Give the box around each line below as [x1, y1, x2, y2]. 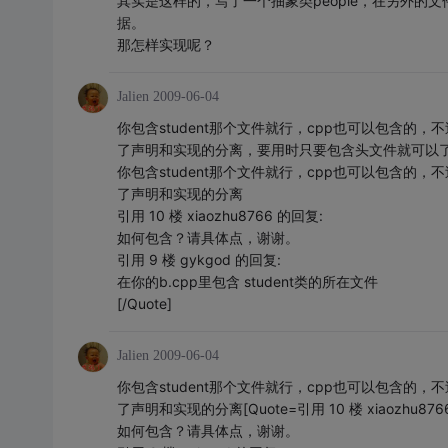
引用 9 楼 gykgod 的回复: [116, 251, 281, 268]
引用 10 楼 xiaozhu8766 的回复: [116, 207, 323, 224]
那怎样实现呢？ [116, 36, 215, 53]
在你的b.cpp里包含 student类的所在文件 [116, 273, 378, 290]
